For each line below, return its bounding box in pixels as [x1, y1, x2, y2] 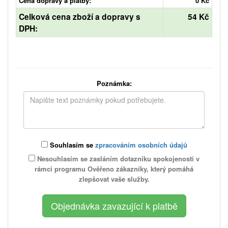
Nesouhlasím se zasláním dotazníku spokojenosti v [35, 154, 199, 164]
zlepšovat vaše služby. [78, 174, 150, 184]
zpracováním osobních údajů [95, 140, 187, 150]
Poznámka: [96, 78, 132, 89]
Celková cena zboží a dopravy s [19, 11, 140, 23]
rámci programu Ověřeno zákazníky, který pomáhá [35, 164, 193, 174]
